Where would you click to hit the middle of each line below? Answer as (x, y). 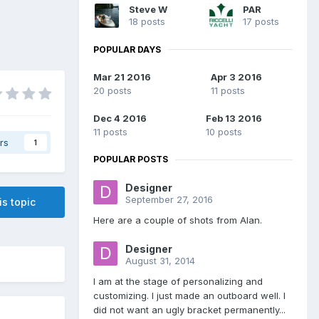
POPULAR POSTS (131, 159)
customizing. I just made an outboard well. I (189, 296)
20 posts (113, 91)
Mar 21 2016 (122, 77)
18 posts (147, 21)
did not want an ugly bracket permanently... (189, 310)
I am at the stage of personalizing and (178, 282)
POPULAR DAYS (127, 49)
